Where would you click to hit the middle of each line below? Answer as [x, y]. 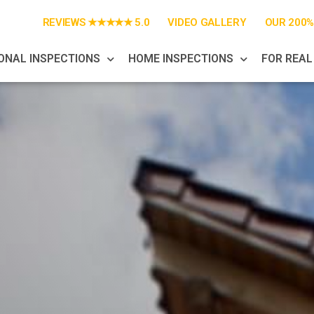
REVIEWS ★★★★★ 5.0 [96, 23]
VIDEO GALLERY [207, 23]
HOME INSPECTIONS [180, 59]
